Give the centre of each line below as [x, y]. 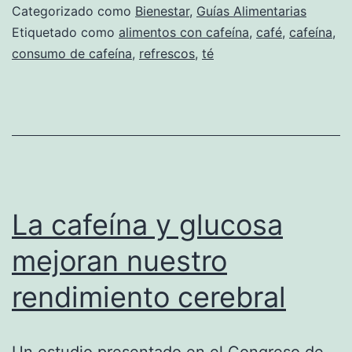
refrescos [167, 53]
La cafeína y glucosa [147, 224]
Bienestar [162, 11]
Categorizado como [73, 11]
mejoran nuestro [119, 260]
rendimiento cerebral [149, 297]
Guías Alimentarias [251, 11]
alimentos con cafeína [184, 32]
